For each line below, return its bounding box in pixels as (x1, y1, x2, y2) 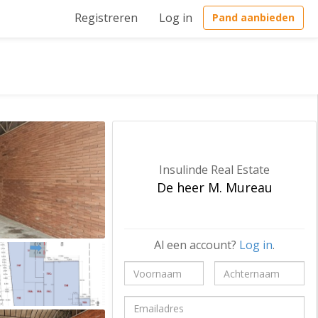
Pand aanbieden (212, 11, 295, 24)
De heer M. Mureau (156, 179, 273, 196)
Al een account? (154, 237, 239, 253)
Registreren (75, 10, 138, 26)
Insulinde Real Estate (159, 162, 270, 177)
